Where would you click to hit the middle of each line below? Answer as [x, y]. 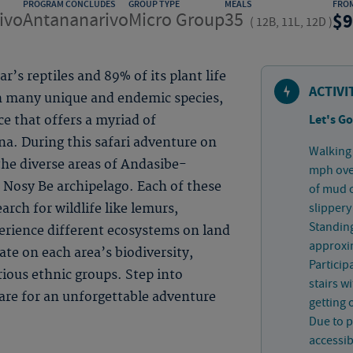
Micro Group [176, 20]
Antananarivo [76, 20]
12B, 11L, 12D [291, 22]
